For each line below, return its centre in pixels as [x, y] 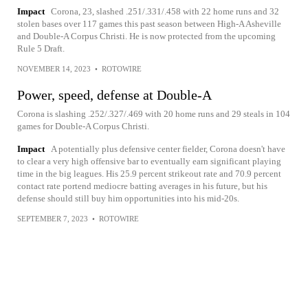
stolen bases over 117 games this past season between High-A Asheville [149, 24]
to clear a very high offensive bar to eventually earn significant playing [149, 161]
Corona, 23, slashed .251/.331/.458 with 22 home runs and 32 [165, 11]
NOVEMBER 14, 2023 [54, 69]
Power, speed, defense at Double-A [114, 95]
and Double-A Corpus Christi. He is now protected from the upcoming [146, 36]
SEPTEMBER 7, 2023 [53, 219]
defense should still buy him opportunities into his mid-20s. [128, 198]
